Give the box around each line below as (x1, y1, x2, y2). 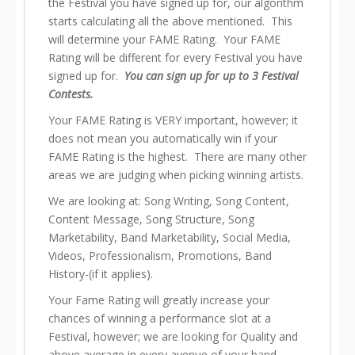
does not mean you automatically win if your (48, 131, 277, 146)
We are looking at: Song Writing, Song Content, (48, 193, 289, 208)
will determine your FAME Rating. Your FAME (48, 32, 281, 47)
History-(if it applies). (48, 266, 153, 281)
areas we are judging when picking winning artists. (48, 167, 303, 182)
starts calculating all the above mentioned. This (48, 13, 292, 29)
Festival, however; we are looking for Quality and (48, 329, 298, 344)
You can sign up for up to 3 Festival (124, 68, 299, 83)
